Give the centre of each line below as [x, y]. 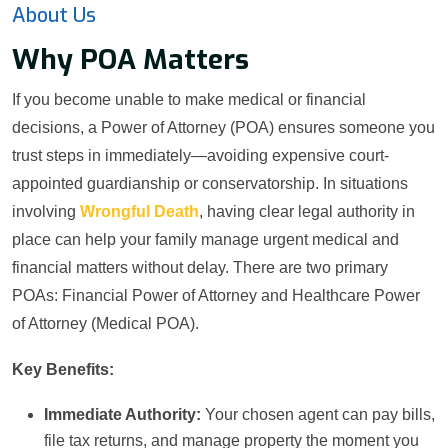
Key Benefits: [63, 370]
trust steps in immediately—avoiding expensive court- [200, 156]
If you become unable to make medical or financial [189, 100]
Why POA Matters [130, 60]
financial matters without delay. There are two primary [200, 268]
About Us [54, 16]
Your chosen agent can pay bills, [318, 415]
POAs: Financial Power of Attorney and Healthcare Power [216, 296]
